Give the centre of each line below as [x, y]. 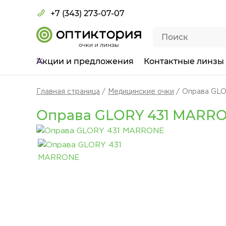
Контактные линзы [184, 61]
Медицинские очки [141, 92]
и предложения [100, 61]
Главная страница [68, 92]
